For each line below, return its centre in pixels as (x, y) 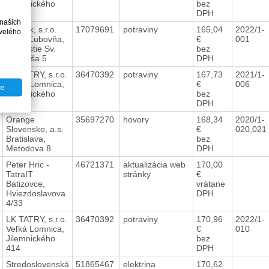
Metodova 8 (28, 148)
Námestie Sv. (31, 48)
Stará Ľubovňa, (35, 39)
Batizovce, (25, 183)
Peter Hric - (27, 164)
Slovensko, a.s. (35, 129)
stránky (138, 174)
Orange (20, 119)
